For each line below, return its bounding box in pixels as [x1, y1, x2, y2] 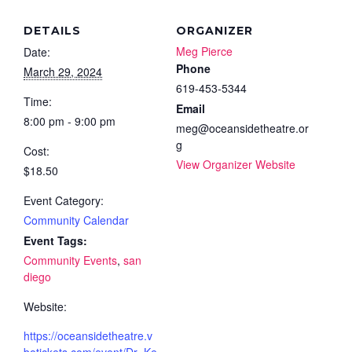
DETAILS [24, 23, 81, 38]
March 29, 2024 [24, 63, 102, 79]
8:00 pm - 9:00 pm [24, 112, 115, 129]
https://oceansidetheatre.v [24, 327, 152, 343]
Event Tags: [24, 232, 87, 248]
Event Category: [24, 192, 104, 208]
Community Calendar [24, 211, 129, 228]
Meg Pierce [176, 42, 233, 59]
